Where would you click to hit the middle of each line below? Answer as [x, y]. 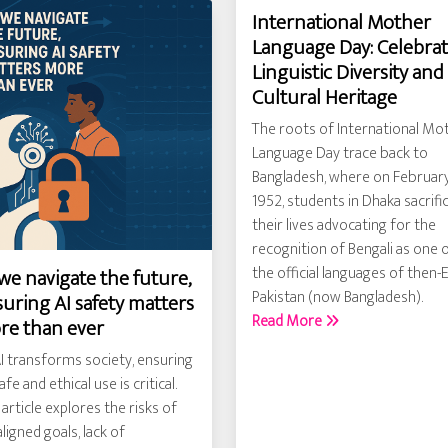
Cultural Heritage [324, 98]
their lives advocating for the [344, 226]
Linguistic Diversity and [347, 73]
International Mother [341, 23]
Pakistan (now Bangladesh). [337, 298]
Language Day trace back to [340, 154]
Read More [288, 322]
